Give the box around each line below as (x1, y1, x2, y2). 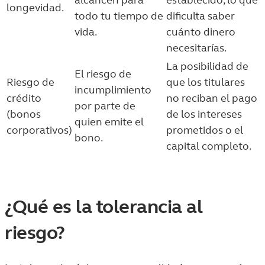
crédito (7, 92, 41, 105)
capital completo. (166, 140, 251, 153)
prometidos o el (166, 124, 243, 137)
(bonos (7, 108, 41, 121)
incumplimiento (75, 83, 151, 96)
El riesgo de (75, 67, 131, 80)
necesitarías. (166, 41, 227, 54)
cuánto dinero (166, 25, 235, 38)
